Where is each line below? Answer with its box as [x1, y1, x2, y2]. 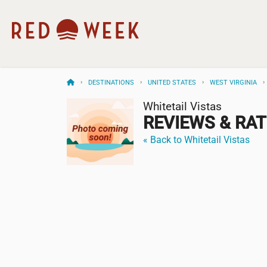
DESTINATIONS [88, 79, 134, 86]
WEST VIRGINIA [210, 79, 257, 86]
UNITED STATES [148, 79, 196, 86]
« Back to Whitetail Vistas [143, 134, 250, 146]
